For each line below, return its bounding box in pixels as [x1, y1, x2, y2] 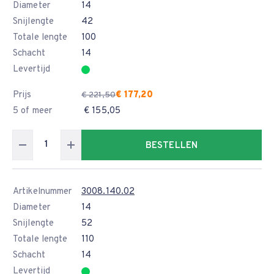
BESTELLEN [146, 140, 198, 152]
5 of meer [13, 105, 52, 117]
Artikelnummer [13, 186, 72, 198]
